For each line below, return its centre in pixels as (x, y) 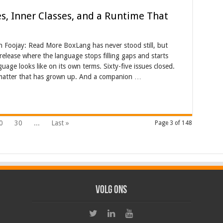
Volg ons (111, 190)
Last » (60, 123)
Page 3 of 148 (173, 123)
